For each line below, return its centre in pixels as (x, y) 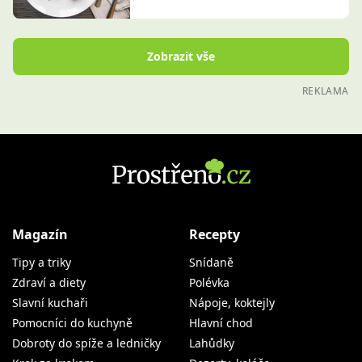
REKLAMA (325, 91)
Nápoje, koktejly (232, 303)
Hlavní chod (221, 323)
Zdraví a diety (49, 283)
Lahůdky (212, 343)
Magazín (40, 235)
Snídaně (211, 263)
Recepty (215, 235)
